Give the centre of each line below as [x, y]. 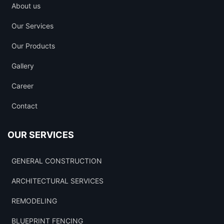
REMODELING [34, 201]
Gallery [23, 66]
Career [22, 86]
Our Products [33, 46]
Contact [24, 106]
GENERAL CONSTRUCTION [57, 161]
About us [26, 6]
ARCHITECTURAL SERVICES [57, 181]
